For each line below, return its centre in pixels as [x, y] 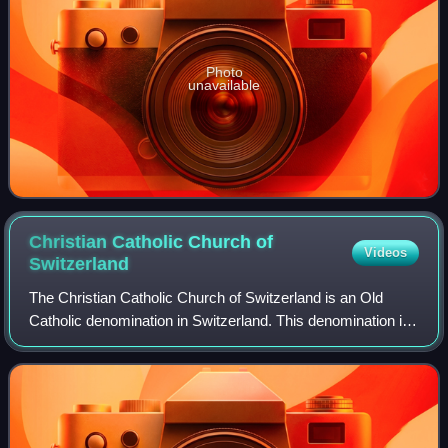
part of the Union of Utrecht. [119, 343]
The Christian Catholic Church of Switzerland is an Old [206, 297]
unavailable [224, 84]
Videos [385, 252]
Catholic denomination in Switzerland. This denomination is [220, 320]
